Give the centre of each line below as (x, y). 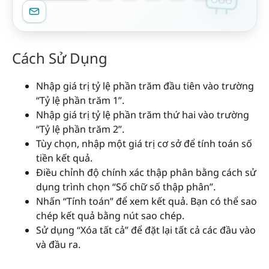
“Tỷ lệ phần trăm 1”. (80, 101)
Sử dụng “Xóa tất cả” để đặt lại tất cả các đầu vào (146, 230)
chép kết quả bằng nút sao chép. (110, 216)
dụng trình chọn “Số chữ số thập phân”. (126, 187)
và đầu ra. (58, 245)
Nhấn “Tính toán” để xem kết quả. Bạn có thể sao (147, 201)
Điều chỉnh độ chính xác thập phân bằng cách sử (146, 173)
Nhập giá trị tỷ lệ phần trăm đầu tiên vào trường (145, 86)
